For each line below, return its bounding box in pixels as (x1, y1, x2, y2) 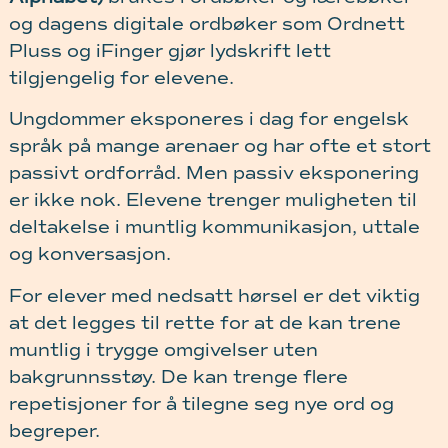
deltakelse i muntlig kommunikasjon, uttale (8, 216, 420, 239)
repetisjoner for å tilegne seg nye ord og (8, 392, 394, 415)
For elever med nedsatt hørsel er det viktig (8, 284, 420, 307)
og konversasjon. (8, 243, 171, 266)
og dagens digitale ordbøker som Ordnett (8, 12, 405, 35)
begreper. (8, 419, 100, 442)
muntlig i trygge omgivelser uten (8, 338, 318, 361)
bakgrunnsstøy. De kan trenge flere (8, 365, 348, 388)
